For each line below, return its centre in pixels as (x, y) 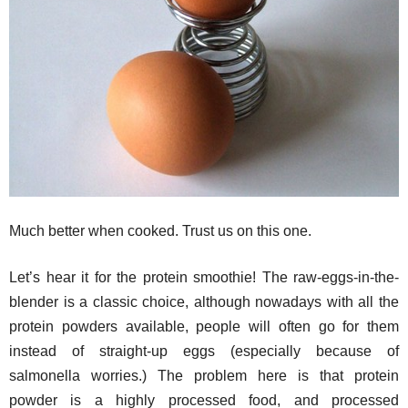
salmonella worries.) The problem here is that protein (204, 376)
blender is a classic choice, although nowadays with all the (204, 302)
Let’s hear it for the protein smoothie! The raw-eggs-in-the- (204, 277)
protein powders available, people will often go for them (204, 326)
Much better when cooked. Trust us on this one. (160, 231)
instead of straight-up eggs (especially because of (204, 351)
